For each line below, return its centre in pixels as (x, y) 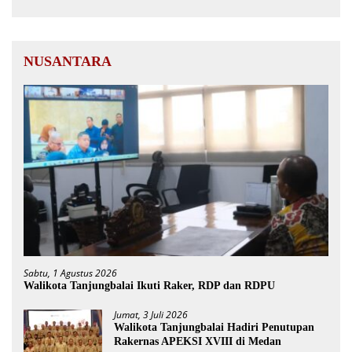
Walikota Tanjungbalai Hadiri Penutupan (214, 327)
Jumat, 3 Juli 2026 (151, 314)
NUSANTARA (68, 61)
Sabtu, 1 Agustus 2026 (70, 273)
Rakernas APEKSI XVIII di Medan (198, 341)
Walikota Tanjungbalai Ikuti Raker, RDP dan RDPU (149, 285)
